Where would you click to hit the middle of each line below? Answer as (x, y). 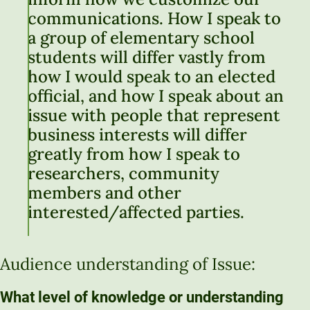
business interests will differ (137, 135)
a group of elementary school (141, 38)
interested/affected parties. (136, 212)
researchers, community (124, 174)
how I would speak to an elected (152, 77)
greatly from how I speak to (134, 154)
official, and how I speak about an (156, 96)
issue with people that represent (154, 116)
